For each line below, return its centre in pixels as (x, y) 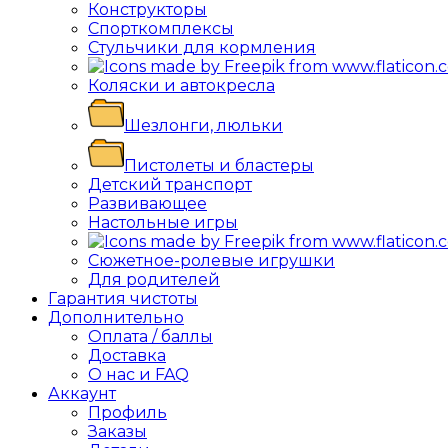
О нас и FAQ (138, 374)
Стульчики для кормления (202, 47)
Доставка (127, 355)
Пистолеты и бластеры (219, 165)
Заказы (117, 431)
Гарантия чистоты (123, 298)
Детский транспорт (170, 184)
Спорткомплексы (161, 28)
